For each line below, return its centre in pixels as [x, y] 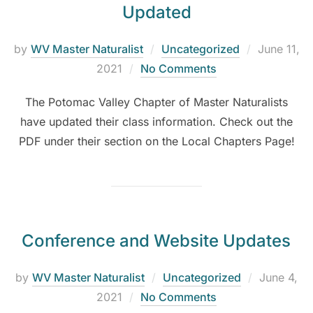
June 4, [278, 278]
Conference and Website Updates [156, 241]
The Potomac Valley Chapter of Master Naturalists [156, 102]
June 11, [278, 49]
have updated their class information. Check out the [156, 122]
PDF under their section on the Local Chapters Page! [156, 141]
